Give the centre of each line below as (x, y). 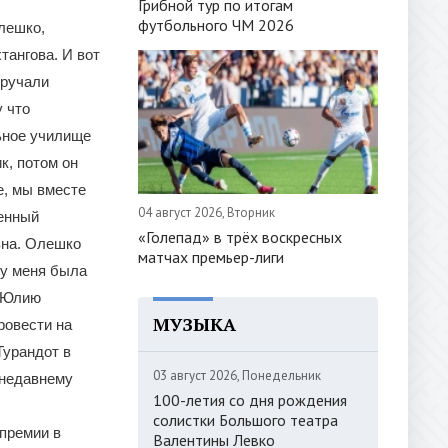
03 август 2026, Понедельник (237, 375)
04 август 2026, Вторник (206, 212)
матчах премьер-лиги (211, 256)
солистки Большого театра (245, 419)
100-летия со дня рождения (250, 399)
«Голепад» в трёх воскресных (240, 236)
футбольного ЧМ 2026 (216, 24)
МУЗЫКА (194, 323)
